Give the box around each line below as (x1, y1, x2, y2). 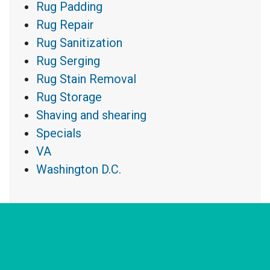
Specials (36, 126, 81, 141)
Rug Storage (36, 90, 102, 105)
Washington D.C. (36, 162, 121, 177)
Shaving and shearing (36, 108, 146, 123)
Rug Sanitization (36, 36, 122, 51)
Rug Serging (36, 54, 100, 69)
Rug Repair (36, 17, 94, 33)
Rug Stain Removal (36, 72, 136, 87)
